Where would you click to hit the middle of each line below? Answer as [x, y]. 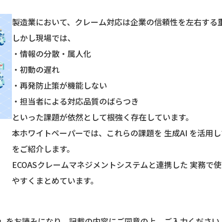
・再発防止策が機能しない [59, 85]
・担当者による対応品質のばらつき [75, 101]
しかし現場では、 [44, 38]
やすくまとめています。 [55, 180]
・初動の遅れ [36, 69]
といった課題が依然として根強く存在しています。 [103, 117]
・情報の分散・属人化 [52, 54]
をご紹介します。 [43, 149]
